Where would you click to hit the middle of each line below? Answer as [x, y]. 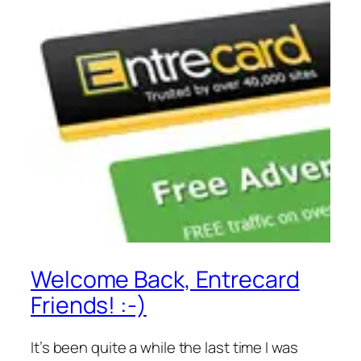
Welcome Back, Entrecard [165, 280]
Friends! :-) [89, 305]
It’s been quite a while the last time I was [164, 347]
